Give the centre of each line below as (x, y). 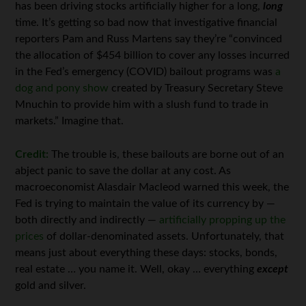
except (273, 269)
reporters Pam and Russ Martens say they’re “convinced (149, 39)
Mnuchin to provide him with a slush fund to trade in (142, 105)
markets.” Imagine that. (70, 121)
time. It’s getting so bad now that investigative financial (147, 23)
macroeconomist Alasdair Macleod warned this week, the (152, 187)
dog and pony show (62, 88)
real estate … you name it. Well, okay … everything (136, 269)
